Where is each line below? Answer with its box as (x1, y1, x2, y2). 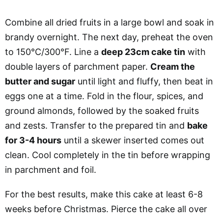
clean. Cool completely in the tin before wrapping (5, 150, 210, 161)
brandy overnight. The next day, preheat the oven (5, 32, 213, 43)
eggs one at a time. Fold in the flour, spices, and (5, 91, 203, 102)
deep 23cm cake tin (101, 47, 185, 57)
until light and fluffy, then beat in (75, 76, 213, 87)
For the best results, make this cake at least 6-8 (5, 189, 203, 200)
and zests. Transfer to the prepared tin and (5, 120, 187, 131)
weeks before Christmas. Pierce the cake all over (5, 204, 207, 215)
